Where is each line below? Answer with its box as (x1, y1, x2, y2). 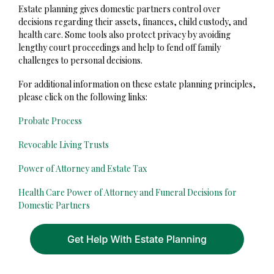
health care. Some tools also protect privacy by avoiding (18, 29, 231, 41)
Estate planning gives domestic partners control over (18, 3, 221, 15)
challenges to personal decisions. (18, 54, 143, 67)
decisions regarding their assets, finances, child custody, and (18, 16, 247, 28)
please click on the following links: (18, 91, 147, 103)
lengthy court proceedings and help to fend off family (18, 42, 221, 54)
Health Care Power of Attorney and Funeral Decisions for (18, 187, 237, 199)
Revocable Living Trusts (18, 139, 109, 151)
